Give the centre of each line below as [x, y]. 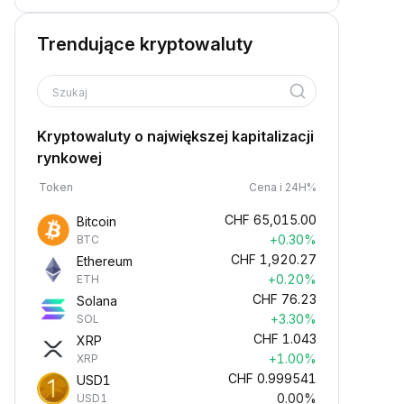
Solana [97, 301]
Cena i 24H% [283, 187]
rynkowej [69, 158]
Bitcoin [96, 221]
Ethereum [105, 261]
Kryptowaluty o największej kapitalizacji [175, 136]
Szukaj [71, 92]
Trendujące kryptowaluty [145, 44]
